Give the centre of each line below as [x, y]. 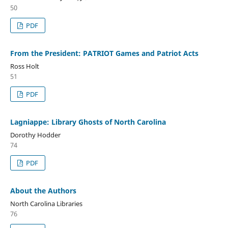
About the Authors [43, 190]
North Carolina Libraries [46, 203]
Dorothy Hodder [35, 135]
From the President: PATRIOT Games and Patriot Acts [104, 53]
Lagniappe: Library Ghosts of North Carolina [88, 122]
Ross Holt [24, 66]
